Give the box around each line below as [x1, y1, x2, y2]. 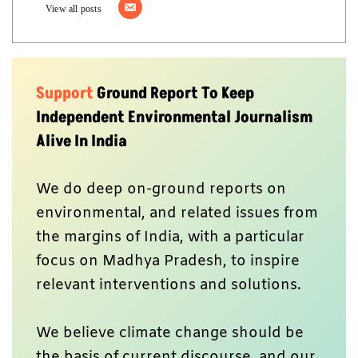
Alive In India [36, 129, 127, 153]
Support [36, 82, 97, 105]
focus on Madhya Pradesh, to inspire [36, 251, 300, 271]
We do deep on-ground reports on [36, 179, 286, 199]
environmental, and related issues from [36, 203, 318, 223]
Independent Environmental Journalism [36, 105, 312, 129]
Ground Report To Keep [97, 82, 254, 105]
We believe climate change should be [36, 323, 304, 343]
